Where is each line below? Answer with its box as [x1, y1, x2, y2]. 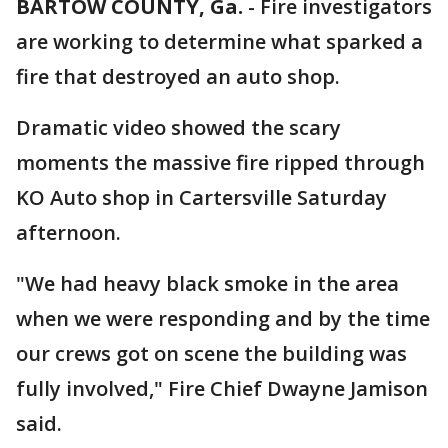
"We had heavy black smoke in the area [16, 270, 399, 297]
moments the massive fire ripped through [16, 149, 425, 176]
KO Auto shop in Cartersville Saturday [16, 184, 387, 211]
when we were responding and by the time [16, 305, 430, 332]
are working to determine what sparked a [16, 28, 423, 55]
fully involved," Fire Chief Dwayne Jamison [16, 375, 428, 402]
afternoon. [16, 219, 121, 246]
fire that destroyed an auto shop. [16, 63, 340, 90]
